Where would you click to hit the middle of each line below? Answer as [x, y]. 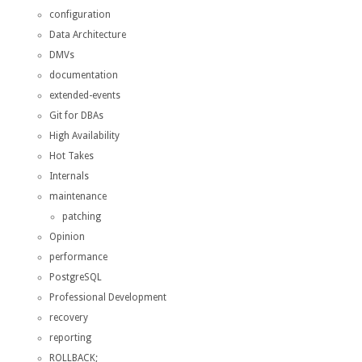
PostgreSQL [75, 277]
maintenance [78, 196]
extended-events [84, 95]
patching [81, 216]
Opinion [67, 236]
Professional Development [107, 297]
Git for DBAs [76, 115]
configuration [80, 14]
